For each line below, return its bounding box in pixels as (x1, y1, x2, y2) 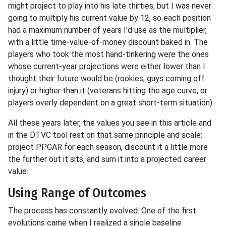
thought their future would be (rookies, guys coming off (8, 74, 205, 84)
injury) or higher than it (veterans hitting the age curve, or (8, 86, 207, 96)
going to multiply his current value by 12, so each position (8, 13, 211, 23)
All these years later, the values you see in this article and (8, 118, 211, 128)
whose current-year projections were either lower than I (8, 62, 205, 72)
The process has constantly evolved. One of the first (8, 206, 196, 216)
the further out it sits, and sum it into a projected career (8, 154, 206, 164)
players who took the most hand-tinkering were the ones (8, 49, 209, 60)
